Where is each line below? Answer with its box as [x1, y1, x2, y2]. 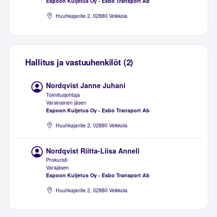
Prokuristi [46, 156, 68, 164]
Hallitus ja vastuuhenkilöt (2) [25, 56, 134, 68]
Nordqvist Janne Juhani [46, 80, 126, 91]
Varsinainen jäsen [46, 99, 87, 107]
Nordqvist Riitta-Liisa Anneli [46, 145, 140, 155]
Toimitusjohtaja [46, 91, 80, 99]
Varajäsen [46, 164, 69, 171]
